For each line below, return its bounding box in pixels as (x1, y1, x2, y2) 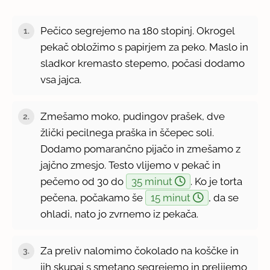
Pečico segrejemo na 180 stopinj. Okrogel (40, 24, 235, 37)
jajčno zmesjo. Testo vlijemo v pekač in (40, 159, 221, 171)
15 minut (151, 191, 193, 204)
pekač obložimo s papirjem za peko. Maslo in (40, 40, 249, 53)
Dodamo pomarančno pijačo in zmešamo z (40, 142, 241, 155)
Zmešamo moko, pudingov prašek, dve (40, 110, 225, 122)
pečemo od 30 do (40, 175, 127, 187)
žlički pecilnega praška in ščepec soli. (40, 126, 215, 139)
